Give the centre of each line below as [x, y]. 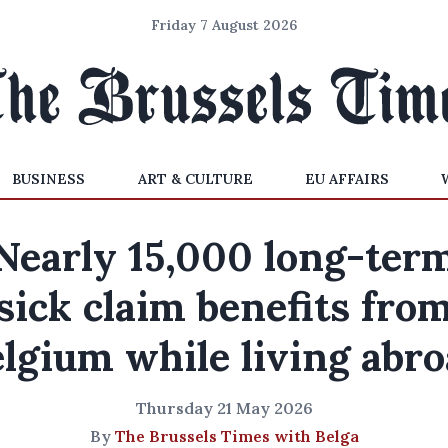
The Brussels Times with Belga [236, 436]
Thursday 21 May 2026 [224, 408]
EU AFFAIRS [346, 179]
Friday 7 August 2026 [224, 25]
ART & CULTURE [195, 179]
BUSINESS [49, 179]
